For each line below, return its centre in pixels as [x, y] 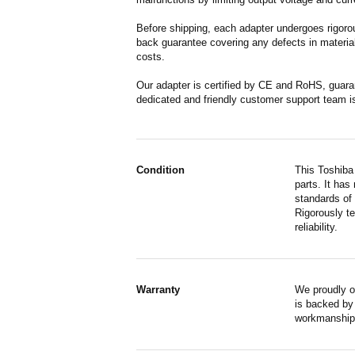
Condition [160, 170]
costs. [151, 57]
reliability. [316, 227]
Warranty [158, 290]
